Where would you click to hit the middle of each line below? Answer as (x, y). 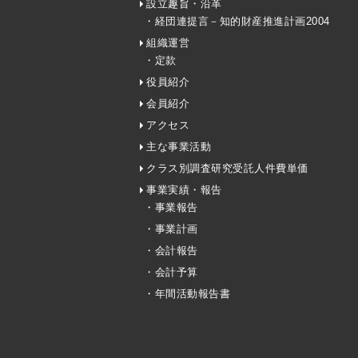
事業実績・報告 (184, 190)
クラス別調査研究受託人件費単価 (227, 169)
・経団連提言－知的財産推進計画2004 (237, 22)
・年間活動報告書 (187, 294)
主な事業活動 (179, 147)
